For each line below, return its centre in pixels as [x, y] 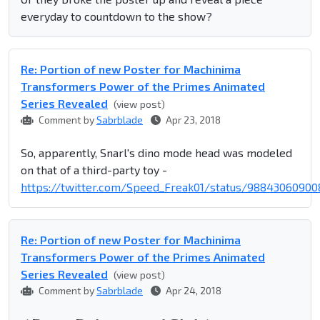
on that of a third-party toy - [94, 170]
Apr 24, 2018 [192, 291]
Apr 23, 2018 [192, 120]
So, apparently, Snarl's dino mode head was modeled [156, 153]
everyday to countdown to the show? [116, 16]
